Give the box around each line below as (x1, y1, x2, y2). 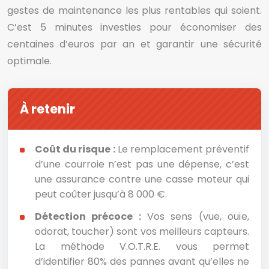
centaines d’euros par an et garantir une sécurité (7, 37, 262, 51)
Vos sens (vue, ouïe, (141, 210, 250, 223)
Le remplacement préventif (115, 142, 249, 156)
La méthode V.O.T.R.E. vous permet (35, 240, 249, 253)
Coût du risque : (35, 142, 115, 156)
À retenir (20, 100, 75, 118)
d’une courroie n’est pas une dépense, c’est (35, 157, 249, 171)
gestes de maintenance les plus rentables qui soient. (7, 4, 262, 17)
